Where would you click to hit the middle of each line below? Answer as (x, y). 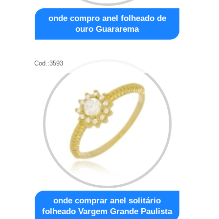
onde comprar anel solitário (107, 200)
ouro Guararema (107, 29)
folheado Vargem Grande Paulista (107, 211)
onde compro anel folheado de (107, 18)
